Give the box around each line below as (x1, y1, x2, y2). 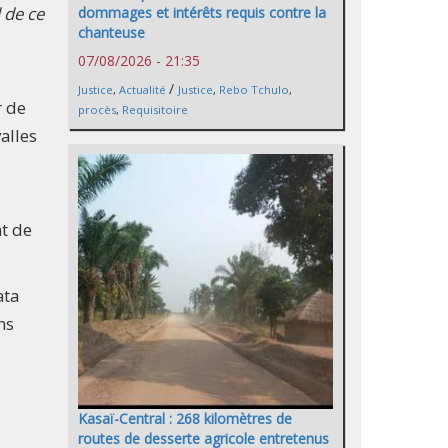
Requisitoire (122, 102, 188, 118)
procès (78, 102, 116, 118)
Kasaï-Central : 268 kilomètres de (78, 409, 292, 429)
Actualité (119, 82, 166, 98)
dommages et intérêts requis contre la (78, 3, 326, 23)
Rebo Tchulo (219, 82, 289, 98)
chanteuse (78, 23, 145, 43)
